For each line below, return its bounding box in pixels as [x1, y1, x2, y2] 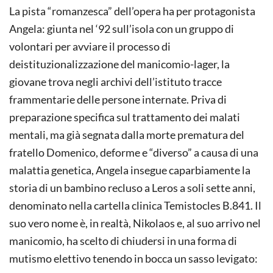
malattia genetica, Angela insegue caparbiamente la [9, 163, 250, 177]
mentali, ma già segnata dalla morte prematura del [9, 127, 244, 141]
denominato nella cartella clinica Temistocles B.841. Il [9, 198, 261, 212]
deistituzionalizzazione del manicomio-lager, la [9, 57, 230, 71]
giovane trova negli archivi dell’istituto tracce [9, 74, 222, 88]
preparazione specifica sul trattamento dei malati [9, 110, 240, 124]
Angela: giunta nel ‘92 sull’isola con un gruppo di [9, 21, 234, 35]
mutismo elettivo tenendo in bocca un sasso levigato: [9, 251, 258, 265]
